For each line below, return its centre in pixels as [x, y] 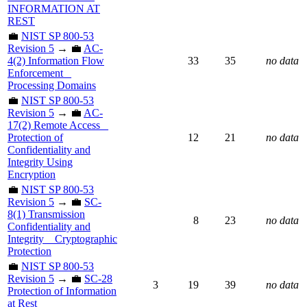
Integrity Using [40, 162]
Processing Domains [52, 85]
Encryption [32, 174]
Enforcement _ [39, 73]
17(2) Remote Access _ [58, 125]
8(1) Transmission [46, 214]
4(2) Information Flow [56, 60]
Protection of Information [62, 291]
